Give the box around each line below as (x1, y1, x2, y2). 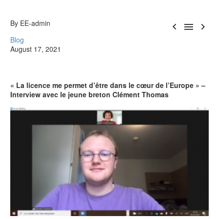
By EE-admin (10, 18, 50, 28)
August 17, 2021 (10, 44, 61, 54)
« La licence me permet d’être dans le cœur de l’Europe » (10, 80, 199, 90)
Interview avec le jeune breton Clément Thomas (10, 89, 169, 99)
